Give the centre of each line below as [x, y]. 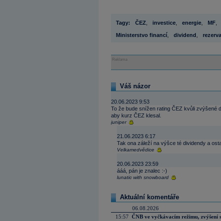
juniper [119, 122]
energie [192, 23]
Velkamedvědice [136, 150]
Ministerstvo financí [142, 35]
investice [164, 23]
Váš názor [135, 86]
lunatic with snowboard [143, 177]
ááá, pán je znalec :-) [142, 171]
